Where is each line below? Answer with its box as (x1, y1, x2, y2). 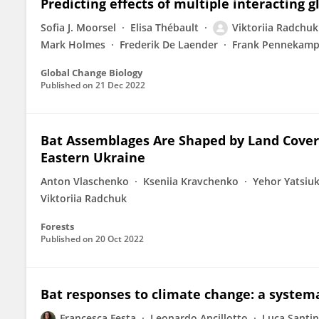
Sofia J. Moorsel (41, 21, 116, 34)
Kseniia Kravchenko (143, 174, 239, 188)
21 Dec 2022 (95, 79, 145, 91)
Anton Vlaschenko (41, 174, 129, 188)
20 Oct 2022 (95, 233, 144, 245)
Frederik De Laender (120, 38, 218, 51)
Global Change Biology (41, 66, 142, 79)
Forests (41, 220, 74, 233)
